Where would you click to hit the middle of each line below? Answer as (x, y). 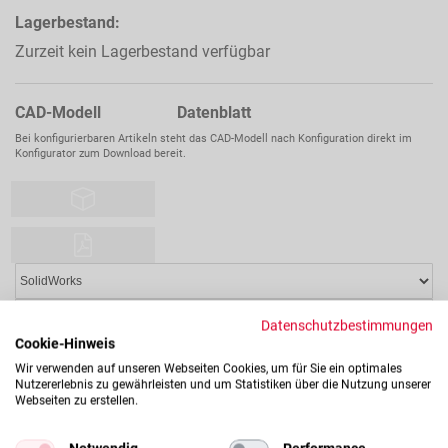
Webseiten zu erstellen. (76, 400)
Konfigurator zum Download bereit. (100, 153)
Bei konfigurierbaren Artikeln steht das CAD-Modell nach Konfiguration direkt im (213, 138)
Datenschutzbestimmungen (347, 325)
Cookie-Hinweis (65, 343)
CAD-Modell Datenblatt (133, 112)
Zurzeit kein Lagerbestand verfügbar (142, 51)
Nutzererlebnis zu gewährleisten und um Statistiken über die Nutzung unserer (223, 384)
